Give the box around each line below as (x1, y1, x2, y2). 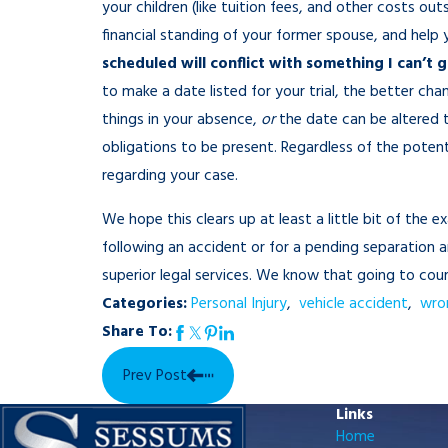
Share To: (102, 319, 172, 345)
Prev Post (122, 363, 187, 389)
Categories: (102, 291, 191, 317)
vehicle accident (299, 292, 408, 318)
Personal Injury (191, 292, 287, 318)
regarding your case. (102, 164, 246, 190)
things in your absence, (102, 108, 261, 134)
